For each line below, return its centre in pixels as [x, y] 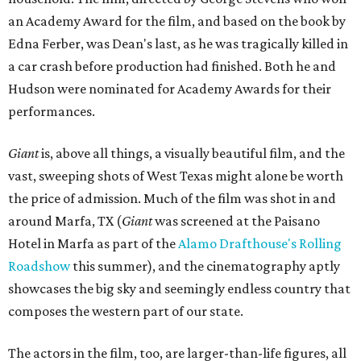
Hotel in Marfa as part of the [93, 243]
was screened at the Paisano [236, 221]
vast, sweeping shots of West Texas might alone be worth [176, 176]
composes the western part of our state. [126, 311]
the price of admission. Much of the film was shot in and [172, 198]
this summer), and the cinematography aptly [205, 266]
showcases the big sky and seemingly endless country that [179, 288]
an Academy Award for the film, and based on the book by [177, 21]
